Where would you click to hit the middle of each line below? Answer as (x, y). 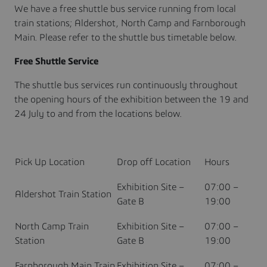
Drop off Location (154, 162)
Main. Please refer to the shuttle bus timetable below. (125, 37)
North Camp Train (52, 226)
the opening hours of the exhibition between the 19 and (131, 99)
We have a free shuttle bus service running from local (125, 9)
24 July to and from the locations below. (98, 114)
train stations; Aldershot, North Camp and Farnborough (130, 23)
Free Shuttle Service (56, 61)
